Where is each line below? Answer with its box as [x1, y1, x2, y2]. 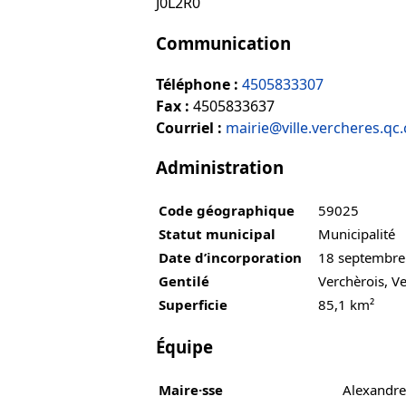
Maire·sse [159, 380, 223, 399]
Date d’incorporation [159, 248, 302, 267]
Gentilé [159, 272, 209, 291]
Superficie [159, 295, 227, 314]
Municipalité [318, 225, 395, 244]
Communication [156, 31, 291, 54]
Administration [156, 156, 284, 179]
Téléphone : [156, 73, 238, 94]
